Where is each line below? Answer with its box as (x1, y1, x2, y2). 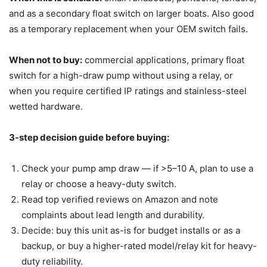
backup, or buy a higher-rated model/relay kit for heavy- (21, 240, 257, 252)
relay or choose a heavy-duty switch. (21, 178, 176, 190)
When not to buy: (9, 54, 82, 66)
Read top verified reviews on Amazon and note (21, 193, 218, 205)
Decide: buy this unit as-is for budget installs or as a (21, 224, 240, 236)
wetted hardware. (9, 100, 83, 112)
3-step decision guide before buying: (9, 131, 169, 143)
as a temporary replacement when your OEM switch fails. (9, 23, 248, 35)
